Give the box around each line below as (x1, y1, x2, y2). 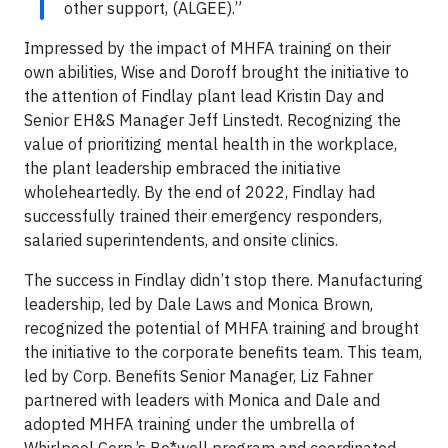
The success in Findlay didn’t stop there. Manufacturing (24, 270, 423, 290)
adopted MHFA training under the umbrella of (24, 414, 355, 434)
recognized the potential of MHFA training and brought (24, 318, 419, 338)
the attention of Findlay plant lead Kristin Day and (24, 86, 384, 106)
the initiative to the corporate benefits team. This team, (24, 342, 422, 362)
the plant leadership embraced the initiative (24, 158, 341, 178)
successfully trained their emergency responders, (24, 206, 382, 226)
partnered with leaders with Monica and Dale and (24, 390, 380, 410)
